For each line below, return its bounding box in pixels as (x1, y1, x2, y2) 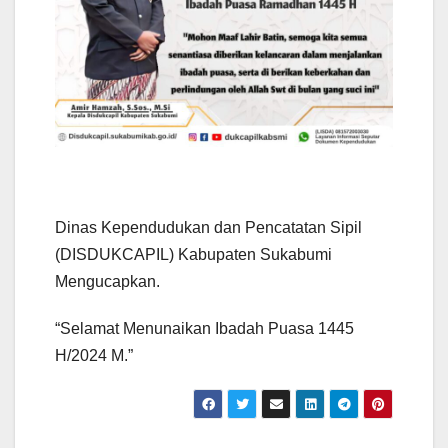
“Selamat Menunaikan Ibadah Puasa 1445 (55, 319, 354, 337)
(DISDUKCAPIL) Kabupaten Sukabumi (55, 245, 332, 263)
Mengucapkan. (55, 272, 160, 290)
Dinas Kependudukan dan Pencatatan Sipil (55, 218, 362, 236)
